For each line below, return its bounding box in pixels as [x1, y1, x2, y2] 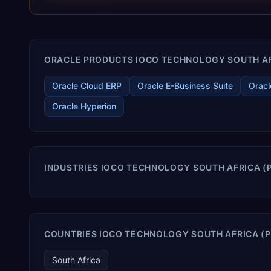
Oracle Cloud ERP [52, 80, 122, 91]
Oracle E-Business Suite [137, 80, 233, 91]
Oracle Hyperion [52, 101, 116, 111]
